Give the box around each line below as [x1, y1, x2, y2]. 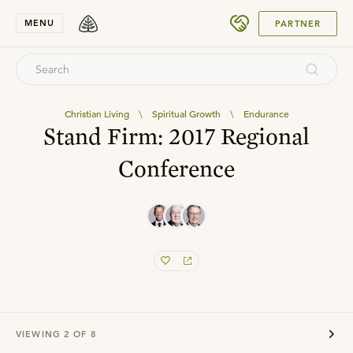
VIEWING [16, 328, 64, 340]
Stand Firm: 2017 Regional [43, 121, 310, 150]
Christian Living [64, 107, 129, 120]
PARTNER [275, 17, 321, 29]
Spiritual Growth [151, 107, 221, 120]
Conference [118, 154, 235, 182]
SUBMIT [277, 12, 311, 22]
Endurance [243, 107, 289, 120]
